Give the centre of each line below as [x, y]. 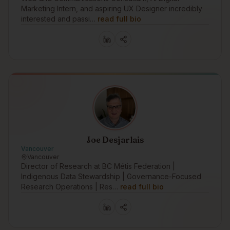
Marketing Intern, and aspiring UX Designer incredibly [112, 8]
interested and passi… [58, 19]
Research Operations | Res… [70, 187]
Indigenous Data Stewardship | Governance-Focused [111, 176]
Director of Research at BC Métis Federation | [98, 166]
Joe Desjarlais [115, 140]
